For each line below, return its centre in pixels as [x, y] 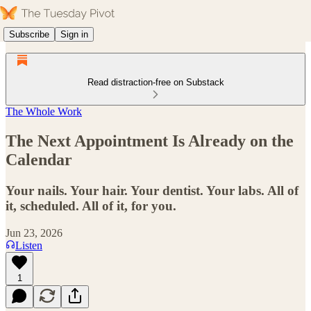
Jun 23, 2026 [34, 233]
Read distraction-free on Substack [155, 82]
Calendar [39, 159]
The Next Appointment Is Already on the [150, 141]
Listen [29, 245]
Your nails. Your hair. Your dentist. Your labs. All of [152, 190]
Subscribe [29, 34]
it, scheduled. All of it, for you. [91, 205]
